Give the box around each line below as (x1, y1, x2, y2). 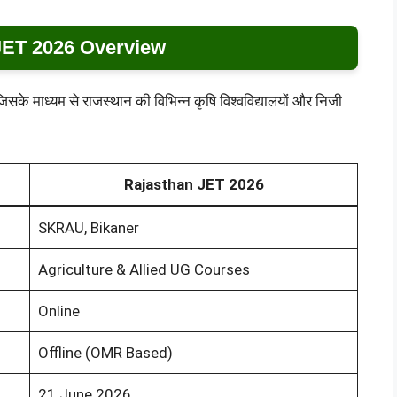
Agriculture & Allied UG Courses (37, 261, 250, 279)
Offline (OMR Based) (37, 344, 173, 362)
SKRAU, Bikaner (37, 219, 139, 237)
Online (37, 302, 80, 321)
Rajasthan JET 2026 (123, 175, 264, 194)
